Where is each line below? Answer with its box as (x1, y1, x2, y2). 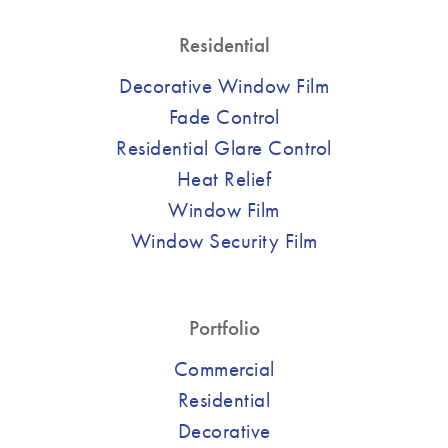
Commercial (173, 354, 275, 382)
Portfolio (188, 313, 260, 341)
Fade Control (168, 102, 280, 130)
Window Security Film (130, 226, 318, 254)
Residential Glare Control (116, 133, 332, 161)
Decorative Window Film (119, 71, 329, 99)
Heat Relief (176, 164, 272, 192)
